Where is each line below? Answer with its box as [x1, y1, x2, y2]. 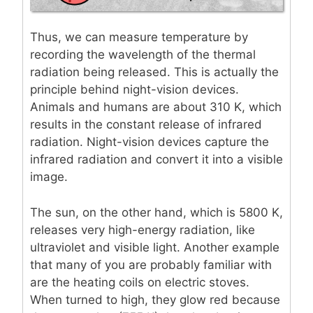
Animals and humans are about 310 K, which [30, 100, 282, 115]
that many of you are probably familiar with [30, 257, 272, 272]
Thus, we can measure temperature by [30, 30, 248, 45]
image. [30, 170, 68, 184]
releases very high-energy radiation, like [30, 222, 255, 237]
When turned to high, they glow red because [30, 292, 280, 307]
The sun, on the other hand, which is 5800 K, [30, 205, 283, 219]
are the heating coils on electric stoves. [30, 275, 249, 289]
